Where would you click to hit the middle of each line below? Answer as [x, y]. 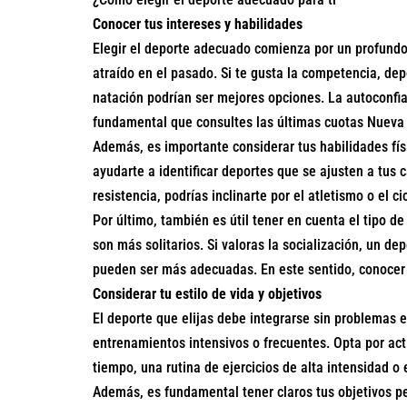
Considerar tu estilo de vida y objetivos [207, 294]
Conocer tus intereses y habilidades [198, 25]
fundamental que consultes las [185, 123]
